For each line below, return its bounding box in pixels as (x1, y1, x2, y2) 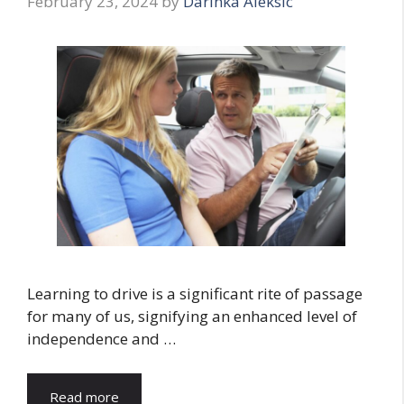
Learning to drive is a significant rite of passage (27, 283, 363, 305)
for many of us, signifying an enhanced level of (27, 306, 357, 327)
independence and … (27, 328, 176, 350)
